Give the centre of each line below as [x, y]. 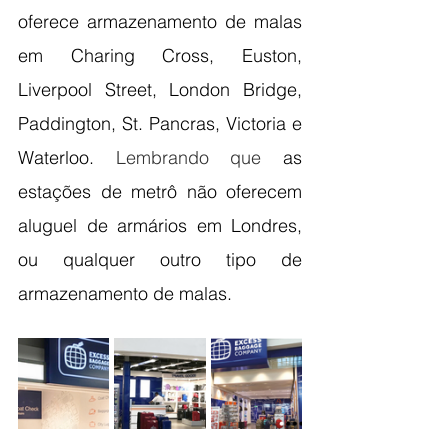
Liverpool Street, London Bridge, [160, 90]
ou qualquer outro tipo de [160, 260]
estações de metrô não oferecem [160, 192]
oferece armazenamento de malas [160, 22]
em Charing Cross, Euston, [160, 56]
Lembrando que [199, 158]
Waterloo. [67, 158]
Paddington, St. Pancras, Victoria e [160, 124]
